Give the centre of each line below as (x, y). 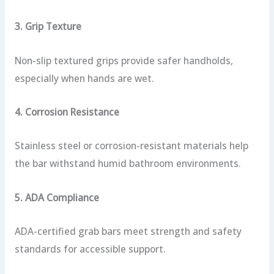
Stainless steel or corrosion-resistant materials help (131, 146)
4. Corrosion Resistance (67, 112)
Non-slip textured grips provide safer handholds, (124, 60)
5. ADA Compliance (57, 197)
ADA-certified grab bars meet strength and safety (128, 231)
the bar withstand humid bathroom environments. (128, 164)
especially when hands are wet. (84, 78)
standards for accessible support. (90, 249)
